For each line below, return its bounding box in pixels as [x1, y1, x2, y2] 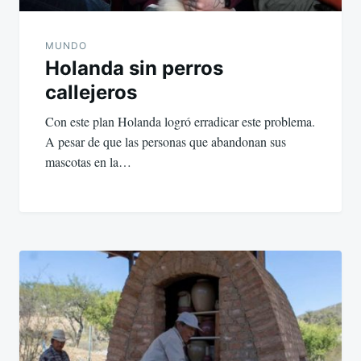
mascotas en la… [45, 153, 131, 171]
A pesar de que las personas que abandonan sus [45, 133, 286, 151]
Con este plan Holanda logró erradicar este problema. [45, 113, 315, 131]
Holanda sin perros [45, 56, 223, 81]
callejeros [45, 81, 137, 105]
